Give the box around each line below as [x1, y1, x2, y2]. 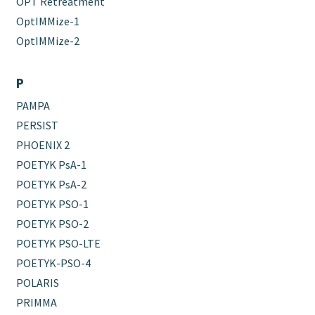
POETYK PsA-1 [16, 157, 87, 172]
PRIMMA [16, 295, 58, 309]
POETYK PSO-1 [16, 196, 89, 211]
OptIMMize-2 [16, 33, 80, 48]
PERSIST [16, 117, 59, 132]
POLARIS [16, 275, 60, 290]
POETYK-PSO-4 [16, 255, 91, 270]
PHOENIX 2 [16, 137, 70, 152]
